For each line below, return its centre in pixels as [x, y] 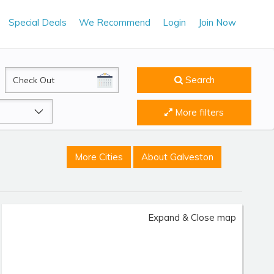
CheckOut [26, 74]
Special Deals [38, 22]
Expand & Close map [192, 218]
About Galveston [177, 157]
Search [198, 80]
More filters [198, 112]
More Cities [98, 157]
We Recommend [115, 22]
